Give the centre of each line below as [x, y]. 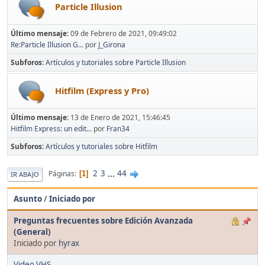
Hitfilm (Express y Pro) [102, 90]
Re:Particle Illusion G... [47, 44]
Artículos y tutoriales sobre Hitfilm [101, 146]
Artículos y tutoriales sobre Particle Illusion [116, 62]
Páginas [62, 174]
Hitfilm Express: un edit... [51, 128]
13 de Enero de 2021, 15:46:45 [120, 117]
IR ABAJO [25, 174]
